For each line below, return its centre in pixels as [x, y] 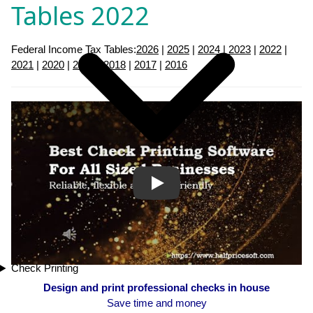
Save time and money [156, 303]
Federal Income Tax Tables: [74, 49]
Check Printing [44, 268]
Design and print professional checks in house [156, 287]
